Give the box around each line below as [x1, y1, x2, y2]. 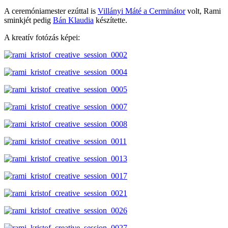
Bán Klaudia [53, 15, 94, 24]
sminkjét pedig [4, 15, 53, 24]
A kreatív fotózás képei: [4, 33, 80, 42]
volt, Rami [185, 6, 221, 15]
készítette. [94, 15, 127, 24]
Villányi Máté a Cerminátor [98, 6, 185, 15]
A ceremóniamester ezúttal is [4, 6, 98, 15]
